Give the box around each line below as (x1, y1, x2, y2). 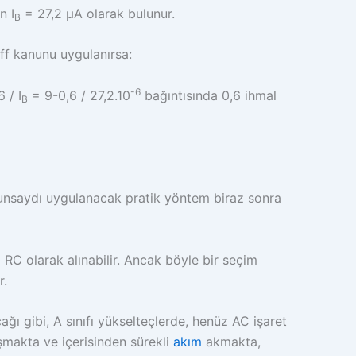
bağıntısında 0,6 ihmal (141, 87, 277, 103)
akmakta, (202, 334, 261, 350)
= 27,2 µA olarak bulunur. (21, 5, 175, 21)
